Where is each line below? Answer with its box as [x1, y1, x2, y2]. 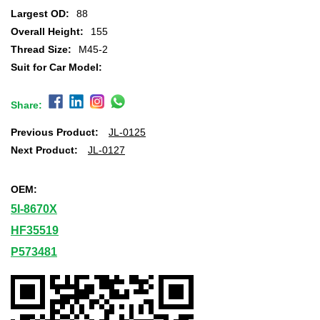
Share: [11, 99, 42, 111]
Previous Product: [11, 126, 99, 138]
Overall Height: [11, 25, 84, 37]
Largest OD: [11, 7, 69, 19]
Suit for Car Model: [11, 61, 102, 73]
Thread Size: [11, 43, 71, 55]
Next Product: [11, 144, 78, 156]
